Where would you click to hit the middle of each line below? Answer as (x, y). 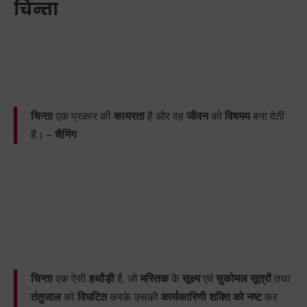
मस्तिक (155, 279)
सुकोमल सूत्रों (244, 279)
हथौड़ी (102, 279)
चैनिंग (65, 135)
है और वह (165, 116)
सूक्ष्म (191, 279)
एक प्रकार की (83, 116)
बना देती (267, 116)
